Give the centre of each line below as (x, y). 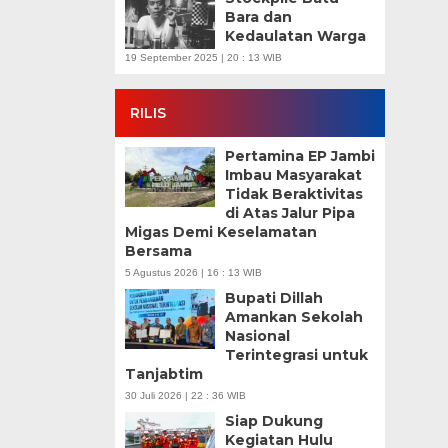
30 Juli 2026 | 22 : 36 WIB (185, 395)
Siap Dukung (273, 421)
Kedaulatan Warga (295, 36)
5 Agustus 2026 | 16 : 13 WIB (193, 272)
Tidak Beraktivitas (293, 194)
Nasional (257, 336)
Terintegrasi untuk (296, 355)
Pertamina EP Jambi (299, 156)
